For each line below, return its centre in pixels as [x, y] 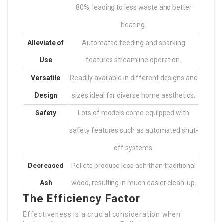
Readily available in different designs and [134, 78]
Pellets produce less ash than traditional [134, 166]
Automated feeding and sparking [134, 43]
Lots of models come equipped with [134, 113]
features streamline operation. [134, 60]
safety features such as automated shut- [134, 130]
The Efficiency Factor [82, 198]
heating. [134, 25]
